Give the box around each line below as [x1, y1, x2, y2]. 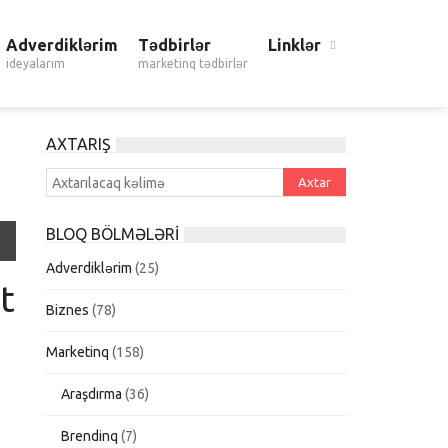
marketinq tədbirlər [138, 57, 248, 70]
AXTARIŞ [46, 135, 112, 153]
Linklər [268, 36, 321, 54]
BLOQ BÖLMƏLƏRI [46, 225, 180, 243]
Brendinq [61, 428, 119, 444]
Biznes [46, 302, 90, 318]
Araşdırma [61, 386, 123, 402]
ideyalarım [6, 57, 65, 70]
